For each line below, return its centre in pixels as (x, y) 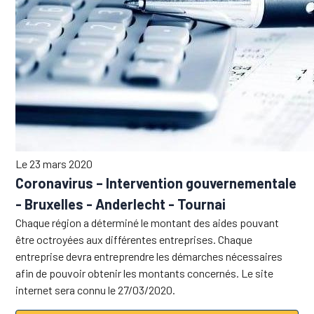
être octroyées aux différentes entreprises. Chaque (134, 239)
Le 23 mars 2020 (54, 163)
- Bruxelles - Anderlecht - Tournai (121, 204)
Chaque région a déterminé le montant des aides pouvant (148, 222)
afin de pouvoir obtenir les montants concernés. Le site (145, 273)
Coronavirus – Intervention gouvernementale (156, 183)
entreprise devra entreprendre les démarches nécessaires (149, 256)
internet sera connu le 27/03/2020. (96, 289)
